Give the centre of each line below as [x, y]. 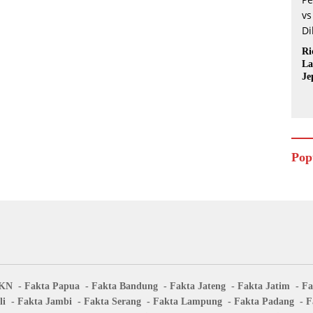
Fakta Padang [264, 301]
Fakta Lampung [187, 301]
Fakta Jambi [44, 301]
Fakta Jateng [197, 286]
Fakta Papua [52, 286]
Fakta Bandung [124, 286]
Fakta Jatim [263, 286]
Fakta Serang [112, 301]
